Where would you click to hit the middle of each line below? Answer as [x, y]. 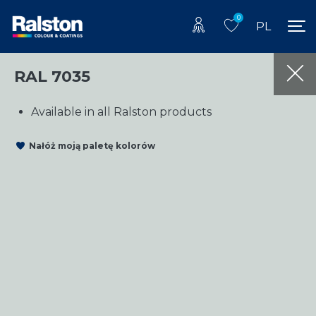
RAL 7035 [52, 76]
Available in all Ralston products [121, 111]
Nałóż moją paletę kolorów [92, 146]
